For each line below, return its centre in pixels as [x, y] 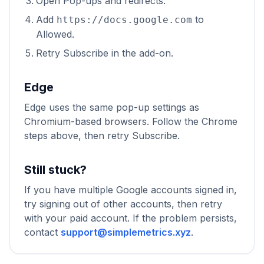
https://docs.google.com [124, 20]
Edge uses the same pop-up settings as [112, 107]
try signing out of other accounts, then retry [123, 204]
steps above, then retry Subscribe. [102, 136]
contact [42, 232]
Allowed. [55, 34]
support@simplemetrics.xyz [126, 232]
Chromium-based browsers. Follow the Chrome [131, 121]
